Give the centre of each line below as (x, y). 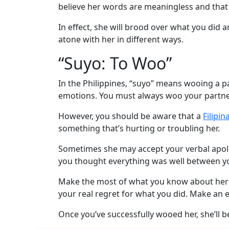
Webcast (33, 120)
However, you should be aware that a (131, 116)
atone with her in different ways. (121, 40)
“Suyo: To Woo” (115, 63)
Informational (42, 55)
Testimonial (38, 22)
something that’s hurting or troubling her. (139, 129)
